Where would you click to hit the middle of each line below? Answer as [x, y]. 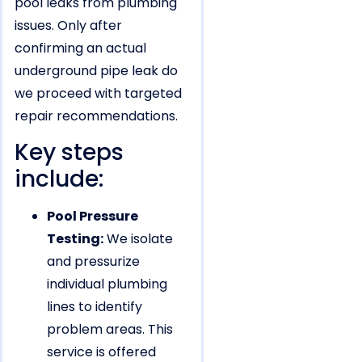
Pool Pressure [93, 217]
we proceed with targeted [98, 93]
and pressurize [93, 262]
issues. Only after [68, 25]
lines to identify [95, 307]
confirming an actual [80, 48]
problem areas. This [110, 330]
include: [59, 179]
